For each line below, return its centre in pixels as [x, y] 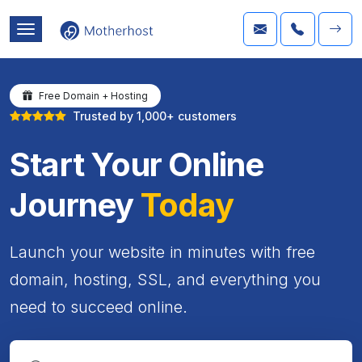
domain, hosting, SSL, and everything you [165, 279]
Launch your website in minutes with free [162, 252]
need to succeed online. [99, 307]
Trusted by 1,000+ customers [155, 116]
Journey [75, 204]
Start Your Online [137, 164]
